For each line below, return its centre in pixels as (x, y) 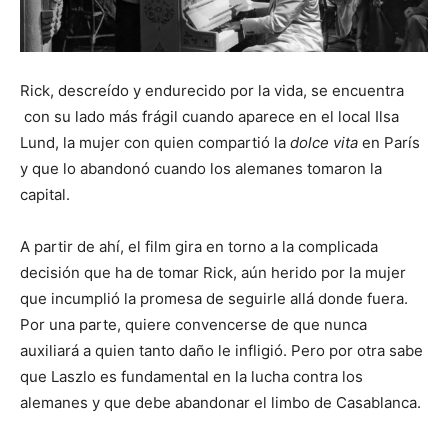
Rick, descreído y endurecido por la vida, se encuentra (212, 91)
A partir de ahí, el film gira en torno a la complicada (199, 247)
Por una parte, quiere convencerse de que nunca (193, 325)
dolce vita (324, 143)
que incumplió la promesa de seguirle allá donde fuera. (214, 299)
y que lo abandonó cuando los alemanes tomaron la (201, 169)
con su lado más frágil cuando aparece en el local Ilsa (209, 117)
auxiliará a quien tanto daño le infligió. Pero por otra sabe (221, 351)
